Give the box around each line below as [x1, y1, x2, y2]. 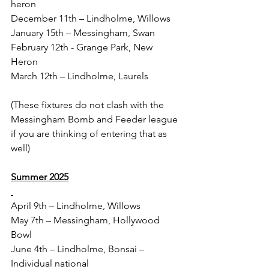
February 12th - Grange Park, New [11, 41, 155, 53]
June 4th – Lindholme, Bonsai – [11, 243, 147, 255]
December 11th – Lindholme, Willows [11, 12, 171, 24]
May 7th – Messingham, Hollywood [11, 214, 162, 226]
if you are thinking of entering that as [11, 127, 169, 139]
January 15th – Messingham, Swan [11, 26, 155, 38]
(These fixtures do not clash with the [11, 98, 166, 110]
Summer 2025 [11, 171, 68, 183]
